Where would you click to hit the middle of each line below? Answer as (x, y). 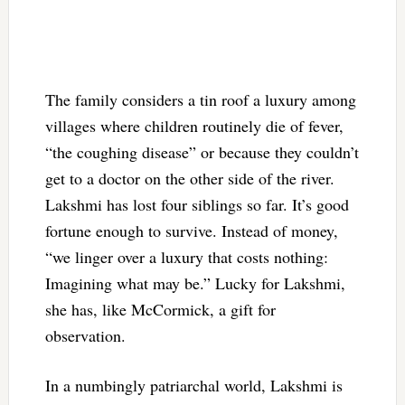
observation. (85, 335)
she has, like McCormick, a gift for (160, 309)
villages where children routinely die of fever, (194, 125)
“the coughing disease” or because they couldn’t (202, 151)
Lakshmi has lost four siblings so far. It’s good (197, 204)
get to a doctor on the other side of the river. (189, 178)
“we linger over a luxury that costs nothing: (186, 256)
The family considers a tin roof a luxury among (200, 99)
